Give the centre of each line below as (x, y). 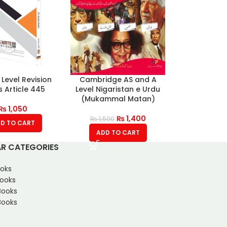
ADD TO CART (118, 132)
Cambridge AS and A (118, 79)
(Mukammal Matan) (118, 99)
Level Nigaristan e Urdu (118, 89)
